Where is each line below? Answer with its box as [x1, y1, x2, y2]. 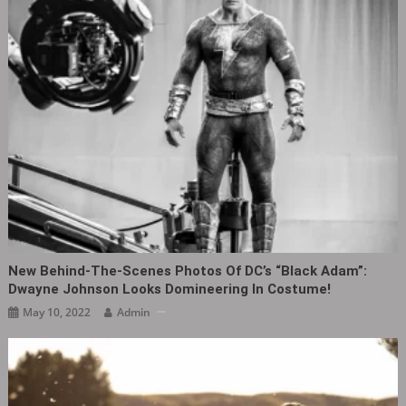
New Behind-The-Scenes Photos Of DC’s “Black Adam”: [8, 262, 368, 279]
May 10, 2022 [23, 304, 92, 320]
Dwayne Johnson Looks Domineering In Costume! [8, 280, 332, 297]
